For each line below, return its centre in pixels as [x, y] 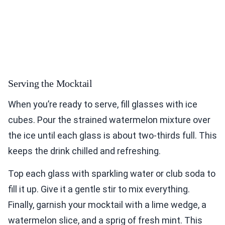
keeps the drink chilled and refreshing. [84, 151]
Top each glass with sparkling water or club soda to [112, 174]
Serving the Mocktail [50, 84]
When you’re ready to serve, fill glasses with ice [103, 104]
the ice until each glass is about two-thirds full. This [113, 136]
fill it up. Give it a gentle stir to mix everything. [99, 189]
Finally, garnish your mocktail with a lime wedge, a [107, 205]
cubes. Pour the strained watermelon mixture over [109, 120]
